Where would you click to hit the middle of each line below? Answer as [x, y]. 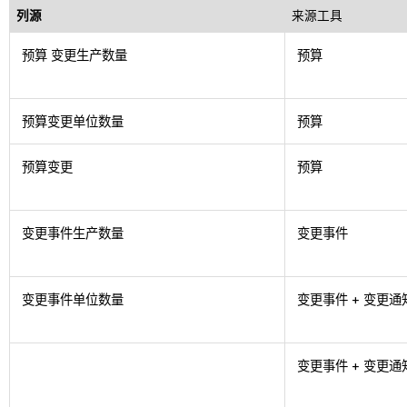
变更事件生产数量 [73, 233]
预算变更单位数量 [73, 122]
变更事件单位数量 [73, 300]
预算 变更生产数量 [75, 55]
